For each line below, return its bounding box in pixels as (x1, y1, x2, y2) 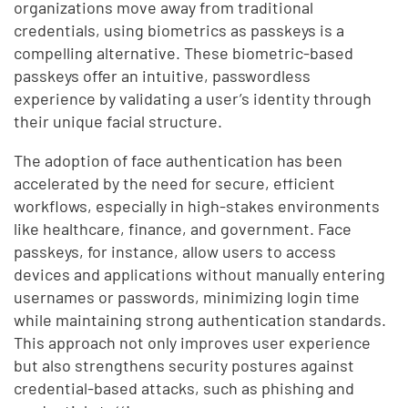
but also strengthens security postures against (14, 354, 355, 375)
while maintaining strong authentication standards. (14, 309, 387, 330)
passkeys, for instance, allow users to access (14, 240, 337, 261)
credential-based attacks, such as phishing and (14, 377, 355, 398)
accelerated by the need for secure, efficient (14, 172, 336, 193)
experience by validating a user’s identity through (14, 87, 372, 108)
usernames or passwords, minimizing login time (14, 286, 361, 307)
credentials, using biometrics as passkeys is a (14, 19, 345, 40)
